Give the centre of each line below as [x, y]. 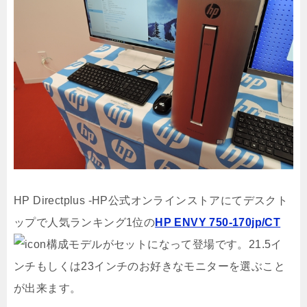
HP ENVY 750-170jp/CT [218, 222]
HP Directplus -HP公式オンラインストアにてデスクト [151, 200]
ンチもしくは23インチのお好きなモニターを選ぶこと [149, 266]
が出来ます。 [48, 288]
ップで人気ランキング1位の [85, 222]
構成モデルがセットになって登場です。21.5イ [164, 244]
